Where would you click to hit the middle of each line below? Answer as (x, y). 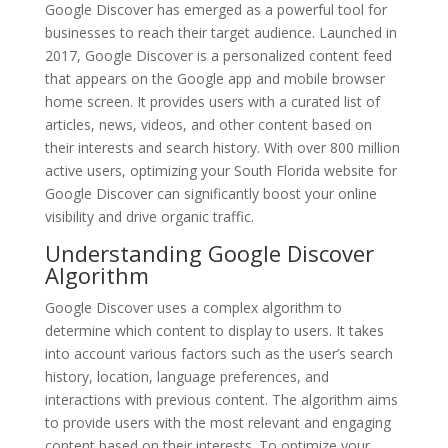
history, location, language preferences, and (186, 376)
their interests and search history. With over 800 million (222, 147)
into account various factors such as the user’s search (218, 353)
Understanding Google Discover (209, 252)
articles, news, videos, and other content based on (208, 124)
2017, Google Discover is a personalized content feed (218, 55)
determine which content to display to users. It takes (214, 330)
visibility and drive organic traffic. (149, 216)
